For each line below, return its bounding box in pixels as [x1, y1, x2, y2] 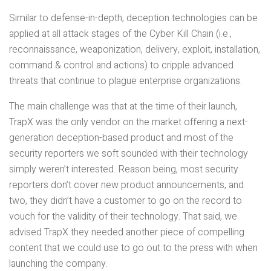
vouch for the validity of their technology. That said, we [9, 209, 237, 224]
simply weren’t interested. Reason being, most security [9, 162, 238, 177]
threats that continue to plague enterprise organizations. [9, 74, 242, 88]
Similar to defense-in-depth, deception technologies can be [9, 11, 258, 25]
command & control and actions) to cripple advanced [9, 58, 233, 73]
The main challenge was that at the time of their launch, [9, 99, 237, 114]
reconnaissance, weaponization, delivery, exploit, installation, [9, 42, 260, 57]
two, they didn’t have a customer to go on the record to [9, 194, 242, 208]
